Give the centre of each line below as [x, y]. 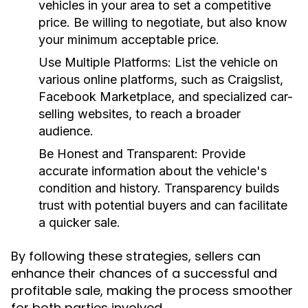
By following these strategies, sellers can [136, 256]
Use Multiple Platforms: [105, 62]
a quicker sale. [79, 222]
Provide [222, 154]
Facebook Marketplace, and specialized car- [166, 97]
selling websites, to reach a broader [140, 114]
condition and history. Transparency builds [159, 188]
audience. [66, 131]
